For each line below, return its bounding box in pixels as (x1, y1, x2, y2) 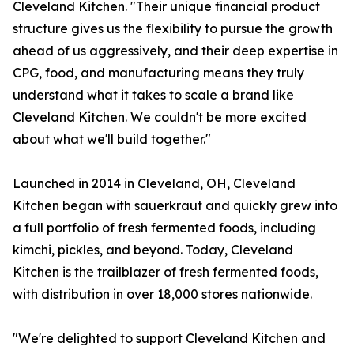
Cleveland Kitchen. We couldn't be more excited (13, 109, 307, 125)
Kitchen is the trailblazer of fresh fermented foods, (13, 264, 318, 280)
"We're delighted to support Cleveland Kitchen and (13, 330, 326, 346)
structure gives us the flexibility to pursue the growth (13, 21, 333, 36)
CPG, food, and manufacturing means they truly (13, 65, 304, 81)
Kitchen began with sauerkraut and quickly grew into (13, 198, 337, 213)
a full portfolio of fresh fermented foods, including (13, 220, 316, 235)
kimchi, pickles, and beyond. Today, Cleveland (13, 242, 293, 258)
